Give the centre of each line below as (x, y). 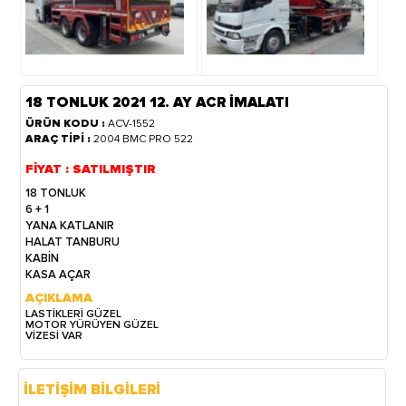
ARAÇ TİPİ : (60, 139)
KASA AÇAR (60, 274)
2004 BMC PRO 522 (144, 139)
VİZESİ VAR (54, 335)
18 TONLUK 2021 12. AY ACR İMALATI (158, 102)
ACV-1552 (132, 123)
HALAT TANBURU (74, 242)
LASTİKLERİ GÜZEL (75, 314)
